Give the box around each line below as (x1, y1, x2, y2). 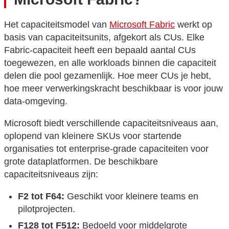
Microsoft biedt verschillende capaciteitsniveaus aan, (4, 118, 218, 128)
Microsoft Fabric (109, 19, 175, 30)
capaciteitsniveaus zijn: (4, 169, 98, 179)
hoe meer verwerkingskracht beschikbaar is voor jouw (4, 83, 223, 94)
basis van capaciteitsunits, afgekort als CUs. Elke (4, 32, 204, 42)
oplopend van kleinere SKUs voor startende (4, 131, 181, 141)
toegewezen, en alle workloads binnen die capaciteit (4, 58, 216, 68)
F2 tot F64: (18, 191, 64, 201)
